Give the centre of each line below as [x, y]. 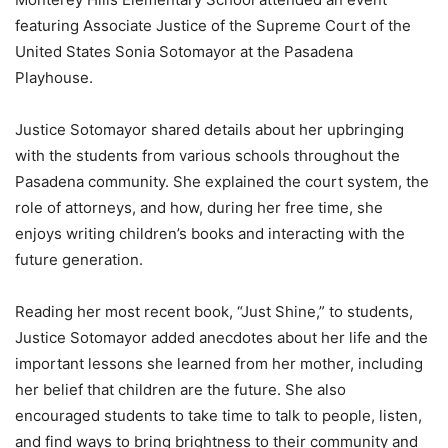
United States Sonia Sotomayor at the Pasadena [184, 52]
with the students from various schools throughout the [207, 156]
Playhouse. [54, 78]
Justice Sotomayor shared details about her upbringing [209, 130]
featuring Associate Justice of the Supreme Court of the [213, 26]
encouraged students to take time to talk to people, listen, [218, 416]
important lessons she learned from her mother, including [219, 364]
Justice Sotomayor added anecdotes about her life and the [221, 338]
